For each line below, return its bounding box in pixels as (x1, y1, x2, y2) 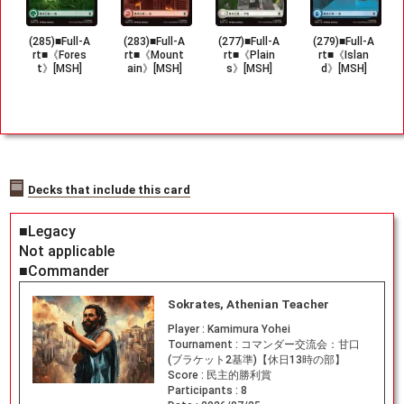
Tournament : (167, 337, 241, 351)
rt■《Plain (223, 49, 275, 62)
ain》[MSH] (126, 62, 182, 76)
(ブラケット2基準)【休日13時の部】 (167, 353, 345, 366)
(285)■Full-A (29, 35, 90, 49)
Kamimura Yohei (207, 322, 290, 335)
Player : (167, 322, 207, 335)
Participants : (167, 383, 241, 397)
